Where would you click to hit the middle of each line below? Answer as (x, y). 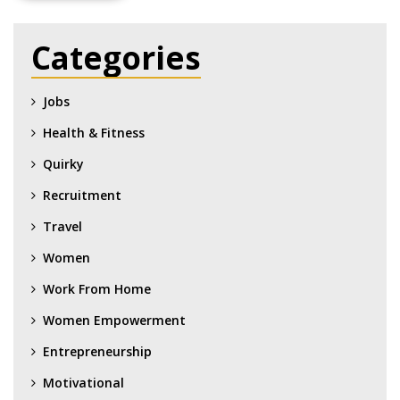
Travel (62, 226)
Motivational (83, 382)
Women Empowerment (114, 320)
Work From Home (97, 288)
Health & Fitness (94, 132)
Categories (116, 57)
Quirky (63, 163)
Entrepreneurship (97, 351)
